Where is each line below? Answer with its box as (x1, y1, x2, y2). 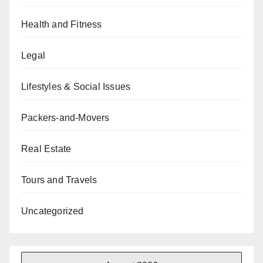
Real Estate (21, 143, 72, 154)
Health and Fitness (21, 19, 102, 29)
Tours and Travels (21, 174, 97, 185)
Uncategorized (21, 205, 84, 216)
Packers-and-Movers (21, 112, 110, 123)
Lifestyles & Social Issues (21, 81, 131, 92)
